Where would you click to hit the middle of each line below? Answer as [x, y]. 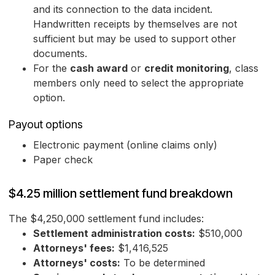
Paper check [63, 160]
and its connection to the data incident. [123, 10]
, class [244, 68]
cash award [99, 68]
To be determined [163, 263]
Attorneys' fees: [74, 248]
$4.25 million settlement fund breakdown [121, 194]
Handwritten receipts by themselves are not [135, 24]
